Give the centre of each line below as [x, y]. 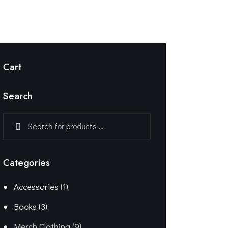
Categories [27, 162]
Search [18, 96]
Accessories [36, 187]
